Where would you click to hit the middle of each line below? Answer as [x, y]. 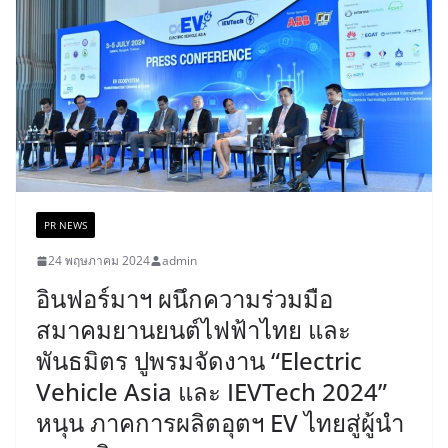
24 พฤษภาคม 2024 [99, 261]
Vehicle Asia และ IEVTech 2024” [211, 392]
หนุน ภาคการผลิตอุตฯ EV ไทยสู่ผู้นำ [220, 423]
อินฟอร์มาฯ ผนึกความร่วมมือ [184, 299]
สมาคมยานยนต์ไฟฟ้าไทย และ [193, 330]
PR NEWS [65, 225]
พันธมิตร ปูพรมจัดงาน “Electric [199, 361]
